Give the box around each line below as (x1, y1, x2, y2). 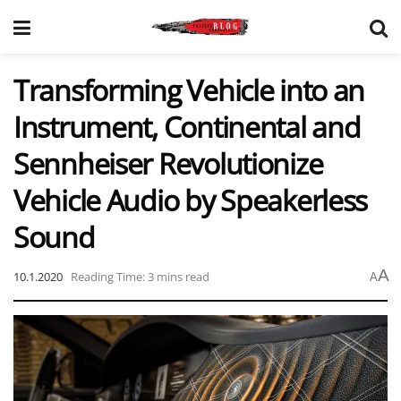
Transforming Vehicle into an (13, 71, 365, 109)
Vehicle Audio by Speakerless (13, 181, 368, 219)
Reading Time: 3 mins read (71, 268, 209, 285)
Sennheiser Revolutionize (13, 144, 323, 183)
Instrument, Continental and (13, 107, 361, 146)
